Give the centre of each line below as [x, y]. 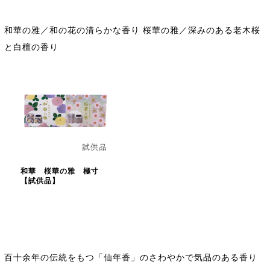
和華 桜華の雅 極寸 [60, 171]
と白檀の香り [31, 47]
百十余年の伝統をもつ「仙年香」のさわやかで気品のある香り [131, 257]
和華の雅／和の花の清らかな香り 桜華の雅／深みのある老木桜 [132, 30]
